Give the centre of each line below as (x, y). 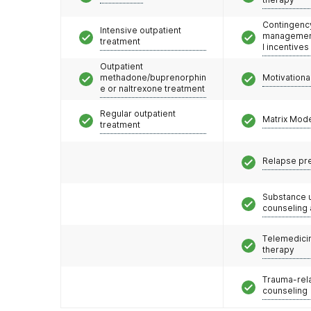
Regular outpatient (138, 113)
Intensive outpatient (141, 30)
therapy (278, 249)
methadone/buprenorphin (153, 77)
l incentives (286, 47)
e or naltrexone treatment (152, 88)
